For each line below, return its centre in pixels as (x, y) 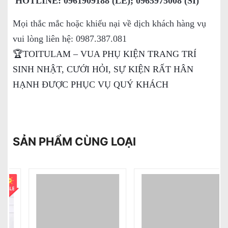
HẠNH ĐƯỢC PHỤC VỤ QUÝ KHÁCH (91, 84)
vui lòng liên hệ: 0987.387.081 (70, 38)
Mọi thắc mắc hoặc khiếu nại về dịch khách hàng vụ (109, 23)
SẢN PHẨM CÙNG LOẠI (74, 141)
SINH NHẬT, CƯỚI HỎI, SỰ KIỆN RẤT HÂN (103, 69)
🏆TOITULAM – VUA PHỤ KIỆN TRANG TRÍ (105, 54)
